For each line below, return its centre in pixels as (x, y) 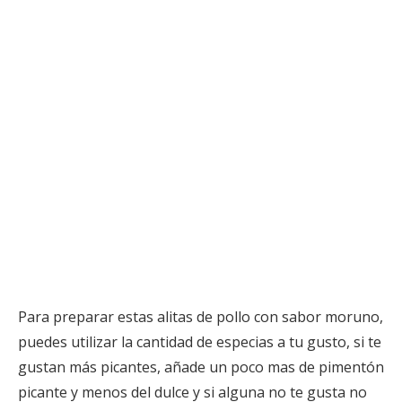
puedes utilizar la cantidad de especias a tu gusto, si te (200, 341)
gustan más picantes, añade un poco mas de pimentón (201, 367)
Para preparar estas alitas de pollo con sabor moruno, (201, 316)
